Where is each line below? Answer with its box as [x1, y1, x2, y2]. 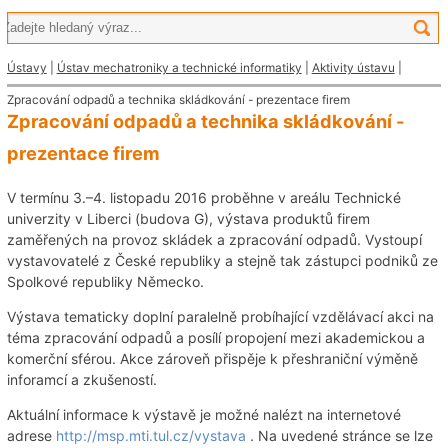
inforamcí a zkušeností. [6, 371, 157, 389]
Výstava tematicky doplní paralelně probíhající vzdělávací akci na [6, 308, 434, 326]
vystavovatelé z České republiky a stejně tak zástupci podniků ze [6, 252, 438, 270]
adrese [6, 427, 56, 445]
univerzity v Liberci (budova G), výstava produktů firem [6, 210, 370, 228]
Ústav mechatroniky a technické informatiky [56, 59, 302, 75]
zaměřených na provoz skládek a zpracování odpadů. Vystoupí [6, 231, 422, 249]
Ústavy [6, 59, 47, 75]
